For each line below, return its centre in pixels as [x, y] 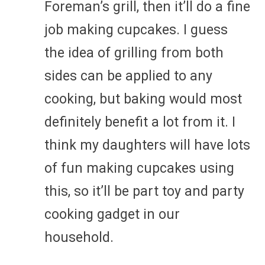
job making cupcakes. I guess [136, 30]
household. [79, 237]
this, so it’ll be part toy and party [144, 191]
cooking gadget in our [112, 214]
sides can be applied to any [128, 76]
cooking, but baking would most [143, 99]
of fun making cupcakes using [139, 168]
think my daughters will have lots [147, 145]
